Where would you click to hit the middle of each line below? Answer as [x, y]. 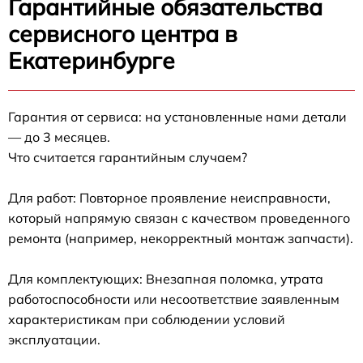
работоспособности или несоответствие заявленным [174, 299]
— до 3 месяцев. [59, 137]
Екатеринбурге [92, 61]
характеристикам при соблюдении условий [147, 320]
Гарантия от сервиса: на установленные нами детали [177, 117]
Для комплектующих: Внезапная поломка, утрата [166, 279]
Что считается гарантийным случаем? [128, 158]
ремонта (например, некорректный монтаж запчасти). [181, 239]
